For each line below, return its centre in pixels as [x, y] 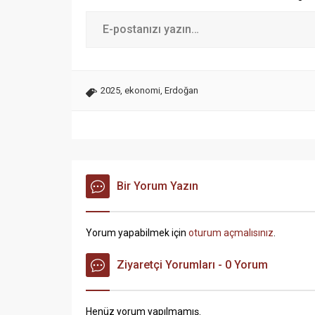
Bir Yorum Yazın [157, 186]
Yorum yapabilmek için [137, 232]
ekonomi [142, 90]
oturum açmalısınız [231, 232]
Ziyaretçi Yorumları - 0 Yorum [192, 264]
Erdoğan [181, 90]
